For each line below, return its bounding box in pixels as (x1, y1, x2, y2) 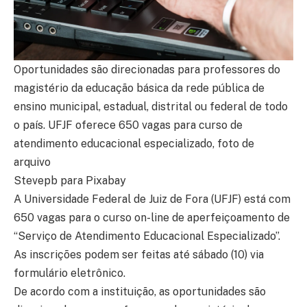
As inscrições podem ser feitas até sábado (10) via (14, 248, 264, 262)
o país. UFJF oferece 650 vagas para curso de (14, 119, 243, 132)
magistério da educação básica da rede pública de (14, 82, 265, 95)
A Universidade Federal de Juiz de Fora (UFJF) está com (14, 193, 291, 206)
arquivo (14, 156, 51, 169)
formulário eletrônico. (14, 267, 125, 280)
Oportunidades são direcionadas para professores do (14, 63, 280, 77)
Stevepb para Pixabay (14, 174, 126, 188)
